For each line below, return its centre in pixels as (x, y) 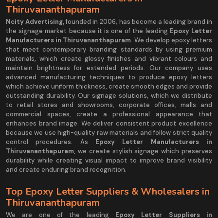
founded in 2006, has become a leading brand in (139, 21)
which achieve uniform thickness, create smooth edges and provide (109, 86)
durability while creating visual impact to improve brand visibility (109, 160)
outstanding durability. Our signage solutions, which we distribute (109, 95)
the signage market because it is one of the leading (88, 31)
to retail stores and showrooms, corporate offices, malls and (109, 105)
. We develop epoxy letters (172, 40)
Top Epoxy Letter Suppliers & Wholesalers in (108, 191)
